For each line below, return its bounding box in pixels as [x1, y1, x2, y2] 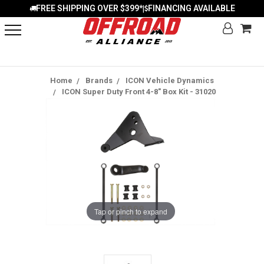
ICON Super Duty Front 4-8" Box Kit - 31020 [61, 87, 216, 96]
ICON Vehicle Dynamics [126, 76, 214, 85]
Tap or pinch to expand [94, 206, 167, 216]
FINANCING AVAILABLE [147, 4, 235, 13]
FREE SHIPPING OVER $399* [35, 4, 143, 13]
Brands [85, 76, 113, 85]
